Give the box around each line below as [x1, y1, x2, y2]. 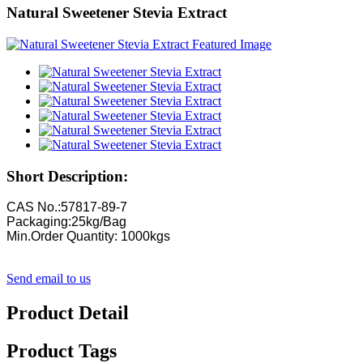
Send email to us [6, 271, 91, 286]
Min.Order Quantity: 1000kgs [6, 229, 170, 244]
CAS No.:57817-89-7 [6, 200, 127, 215]
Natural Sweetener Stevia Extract [6, 4, 227, 22]
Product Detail [6, 302, 129, 324]
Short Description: [6, 167, 128, 185]
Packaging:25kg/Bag [6, 215, 126, 229]
